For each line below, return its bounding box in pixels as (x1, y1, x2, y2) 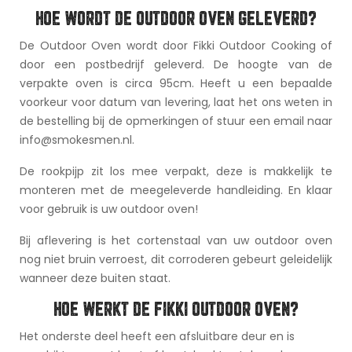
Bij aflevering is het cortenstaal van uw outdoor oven (20, 232, 332, 248)
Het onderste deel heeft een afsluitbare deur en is (20, 328, 295, 344)
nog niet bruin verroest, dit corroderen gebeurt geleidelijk (20, 251, 332, 267)
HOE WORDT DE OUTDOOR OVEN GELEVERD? (35, 11, 317, 28)
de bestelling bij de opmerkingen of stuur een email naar (20, 112, 332, 129)
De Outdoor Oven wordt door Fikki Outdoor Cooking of (20, 37, 332, 53)
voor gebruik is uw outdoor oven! (20, 200, 201, 217)
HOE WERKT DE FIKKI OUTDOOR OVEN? (53, 302, 299, 319)
